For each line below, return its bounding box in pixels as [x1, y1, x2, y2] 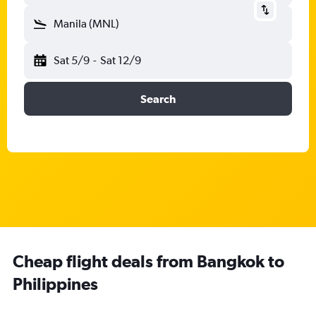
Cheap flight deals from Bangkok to [13, 251, 284, 271]
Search [140, 92, 176, 105]
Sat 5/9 [54, 54, 90, 67]
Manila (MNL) [54, 17, 119, 30]
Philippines [13, 274, 98, 293]
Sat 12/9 [99, 54, 141, 67]
